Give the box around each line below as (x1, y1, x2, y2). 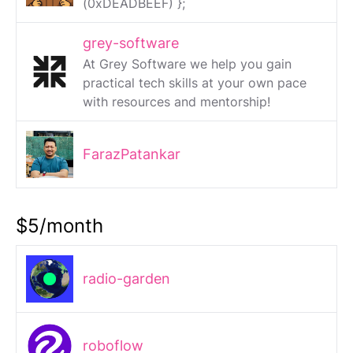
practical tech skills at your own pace (83, 75, 307, 91)
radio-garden (83, 270, 170, 288)
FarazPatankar (83, 146, 180, 163)
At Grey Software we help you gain (83, 56, 292, 72)
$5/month (16, 214, 103, 238)
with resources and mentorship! (83, 94, 270, 110)
